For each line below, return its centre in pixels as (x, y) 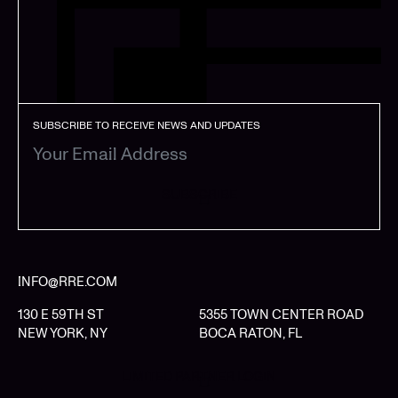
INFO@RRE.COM (68, 281)
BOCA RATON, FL (251, 333)
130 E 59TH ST (61, 314)
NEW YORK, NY (63, 333)
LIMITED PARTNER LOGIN (199, 376)
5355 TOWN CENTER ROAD (281, 314)
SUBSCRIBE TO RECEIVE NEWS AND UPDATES (147, 125)
